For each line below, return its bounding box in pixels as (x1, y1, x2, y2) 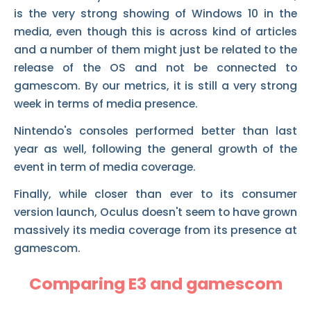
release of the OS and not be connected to (14, 60, 297, 76)
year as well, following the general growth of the (14, 141, 297, 158)
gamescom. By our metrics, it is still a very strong (14, 78, 297, 94)
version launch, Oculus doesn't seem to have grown (14, 204, 297, 221)
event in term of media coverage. (14, 159, 196, 176)
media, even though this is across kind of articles (14, 24, 297, 40)
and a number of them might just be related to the (14, 42, 297, 58)
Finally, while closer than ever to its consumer (14, 186, 297, 203)
